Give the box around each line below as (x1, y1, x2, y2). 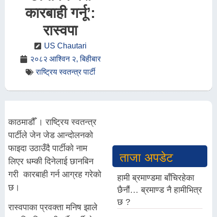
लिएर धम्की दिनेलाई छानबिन (8, 156, 93, 166)
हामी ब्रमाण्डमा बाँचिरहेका (117, 173, 195, 183)
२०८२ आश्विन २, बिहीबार (30, 55, 101, 63)
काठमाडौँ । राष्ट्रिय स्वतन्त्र (8, 117, 96, 127)
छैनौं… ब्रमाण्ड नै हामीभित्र (117, 185, 202, 195)
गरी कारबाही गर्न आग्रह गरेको (8, 170, 101, 179)
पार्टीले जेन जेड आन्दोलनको (8, 130, 93, 140)
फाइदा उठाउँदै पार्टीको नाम (8, 143, 87, 153)
